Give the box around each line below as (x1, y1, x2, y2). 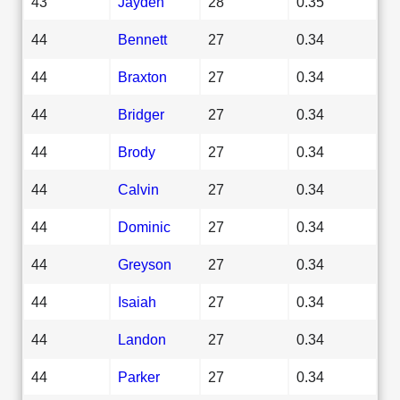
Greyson (118, 255, 171, 272)
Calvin (118, 180, 159, 197)
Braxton (118, 68, 167, 85)
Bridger (118, 105, 164, 122)
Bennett (118, 30, 167, 47)
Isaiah (118, 293, 156, 310)
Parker (118, 368, 160, 385)
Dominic (118, 218, 171, 235)
